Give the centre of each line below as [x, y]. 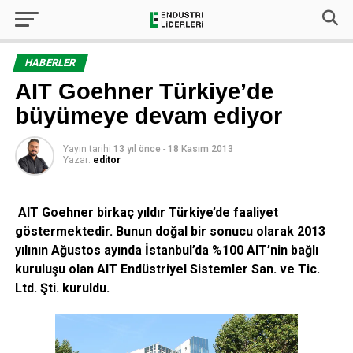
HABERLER [50, 63]
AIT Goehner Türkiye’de [144, 91]
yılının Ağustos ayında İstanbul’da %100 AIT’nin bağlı [166, 250]
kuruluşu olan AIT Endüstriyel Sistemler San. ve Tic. [167, 269]
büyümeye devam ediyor [148, 116]
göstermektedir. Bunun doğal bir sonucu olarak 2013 [170, 231]
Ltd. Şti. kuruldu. [62, 288]
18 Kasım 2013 [200, 149]
